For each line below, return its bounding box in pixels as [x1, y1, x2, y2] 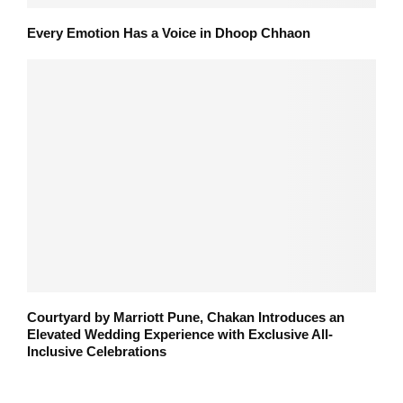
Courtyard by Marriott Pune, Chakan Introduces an [27, 309, 345, 325]
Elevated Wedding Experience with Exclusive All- [27, 326, 333, 342]
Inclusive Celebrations [27, 343, 166, 359]
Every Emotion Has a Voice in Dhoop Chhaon [27, 25, 310, 41]
